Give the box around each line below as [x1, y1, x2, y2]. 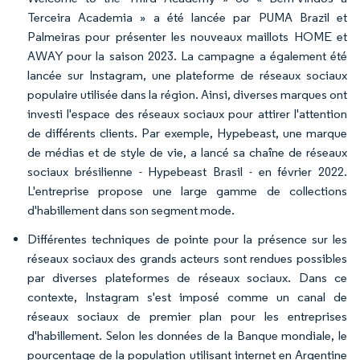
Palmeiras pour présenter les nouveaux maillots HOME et [27, 29, 347, 44]
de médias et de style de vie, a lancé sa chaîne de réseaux [27, 145, 347, 160]
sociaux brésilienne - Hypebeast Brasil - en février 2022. [27, 164, 347, 179]
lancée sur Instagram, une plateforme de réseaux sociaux [27, 67, 347, 83]
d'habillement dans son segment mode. [27, 202, 235, 218]
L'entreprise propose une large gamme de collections [27, 183, 347, 198]
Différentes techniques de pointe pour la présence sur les [27, 231, 347, 247]
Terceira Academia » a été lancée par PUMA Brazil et [27, 10, 347, 25]
